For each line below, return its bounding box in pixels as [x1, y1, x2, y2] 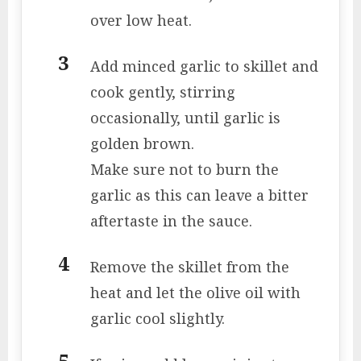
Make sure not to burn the [90, 160, 279, 180]
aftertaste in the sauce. [90, 211, 252, 231]
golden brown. [90, 134, 198, 154]
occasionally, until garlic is [90, 108, 280, 128]
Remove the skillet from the [90, 257, 289, 277]
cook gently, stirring [90, 82, 235, 102]
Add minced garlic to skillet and [90, 56, 318, 77]
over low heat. [90, 10, 192, 31]
